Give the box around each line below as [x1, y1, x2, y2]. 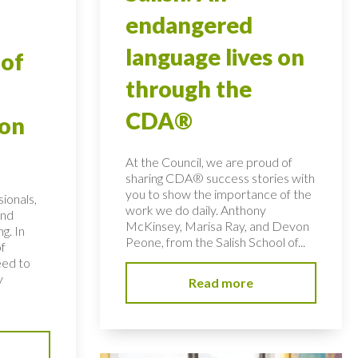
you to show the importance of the [125, 186, 312, 202]
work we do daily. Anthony [125, 202, 267, 218]
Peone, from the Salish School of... [125, 234, 306, 250]
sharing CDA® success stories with [125, 170, 316, 186]
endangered [125, 11, 253, 39]
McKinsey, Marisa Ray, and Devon [125, 218, 310, 234]
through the [125, 75, 253, 103]
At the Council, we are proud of [125, 154, 293, 170]
